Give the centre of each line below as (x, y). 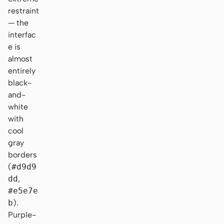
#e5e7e (23, 190)
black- (20, 82)
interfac (22, 34)
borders (22, 154)
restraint (23, 10)
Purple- (22, 214)
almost (20, 58)
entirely (22, 70)
